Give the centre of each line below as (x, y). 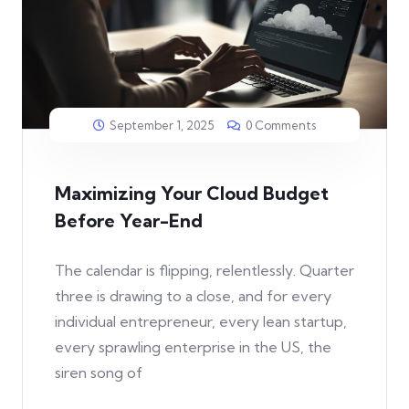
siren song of (99, 373)
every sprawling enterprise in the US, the (193, 347)
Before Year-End (129, 221)
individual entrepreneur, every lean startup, (201, 322)
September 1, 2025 (162, 126)
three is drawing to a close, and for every (193, 296)
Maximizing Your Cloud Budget (192, 194)
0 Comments (281, 126)
